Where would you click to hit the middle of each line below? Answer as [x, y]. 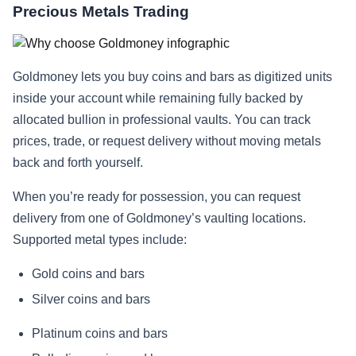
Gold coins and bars [88, 274]
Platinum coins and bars [100, 333]
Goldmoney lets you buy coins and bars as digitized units [172, 77]
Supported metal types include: [100, 240]
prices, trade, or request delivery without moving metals [167, 141]
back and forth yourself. [78, 163]
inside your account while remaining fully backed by [158, 99]
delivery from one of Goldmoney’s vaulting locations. [159, 219]
